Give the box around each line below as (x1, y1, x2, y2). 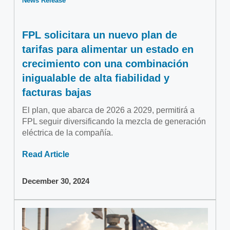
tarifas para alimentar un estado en (22, 44, 194, 55)
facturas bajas (22, 87, 91, 99)
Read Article (22, 150, 69, 159)
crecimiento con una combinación (22, 58, 188, 70)
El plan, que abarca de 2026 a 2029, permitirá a (22, 106, 195, 115)
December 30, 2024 (22, 177, 89, 186)
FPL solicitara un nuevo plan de (22, 29, 177, 41)
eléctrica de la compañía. (22, 128, 113, 138)
